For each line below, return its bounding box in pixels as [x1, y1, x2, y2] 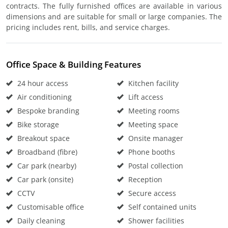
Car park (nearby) [15, 161, 76, 170]
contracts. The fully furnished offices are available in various [6, 1, 222, 11]
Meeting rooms [126, 106, 180, 116]
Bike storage [15, 120, 59, 129]
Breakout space [15, 133, 70, 143]
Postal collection [126, 161, 183, 170]
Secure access [126, 188, 176, 198]
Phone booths [126, 147, 175, 157]
